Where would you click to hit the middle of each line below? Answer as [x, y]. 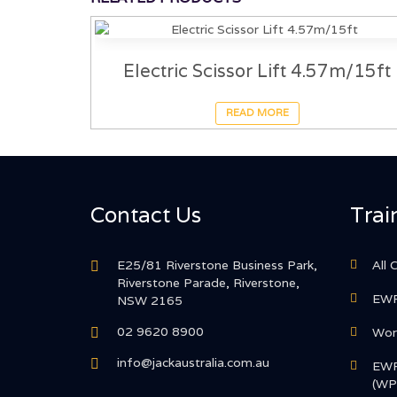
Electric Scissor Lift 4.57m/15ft [257, 70]
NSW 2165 [150, 301]
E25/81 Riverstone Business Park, [217, 265]
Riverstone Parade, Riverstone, [208, 283]
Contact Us [146, 215]
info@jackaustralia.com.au [193, 363]
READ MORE [257, 113]
